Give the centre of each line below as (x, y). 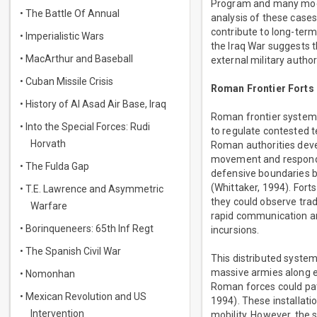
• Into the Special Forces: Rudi (85, 127)
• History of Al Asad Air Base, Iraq (93, 104)
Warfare (49, 206)
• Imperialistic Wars (62, 36)
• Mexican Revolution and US (83, 296)
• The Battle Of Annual (70, 13)
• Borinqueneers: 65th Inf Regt (87, 229)
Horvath (48, 144)
